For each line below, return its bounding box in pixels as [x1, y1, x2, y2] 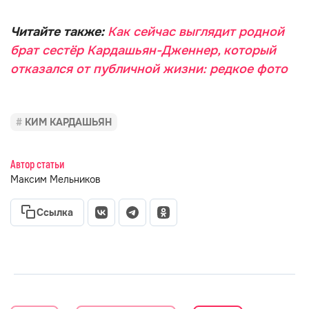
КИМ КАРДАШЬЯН [25, 116, 112, 128]
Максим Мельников [10, 173, 101, 186]
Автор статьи [10, 158, 64, 172]
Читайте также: [10, 24, 108, 39]
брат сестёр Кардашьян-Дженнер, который [10, 43, 276, 58]
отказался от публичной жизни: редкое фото [10, 61, 288, 77]
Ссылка [37, 206, 73, 219]
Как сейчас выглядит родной [108, 24, 284, 39]
